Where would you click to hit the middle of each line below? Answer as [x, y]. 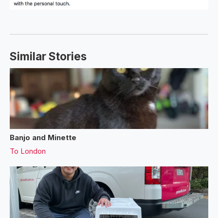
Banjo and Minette [43, 137]
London [33, 151]
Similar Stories [48, 56]
